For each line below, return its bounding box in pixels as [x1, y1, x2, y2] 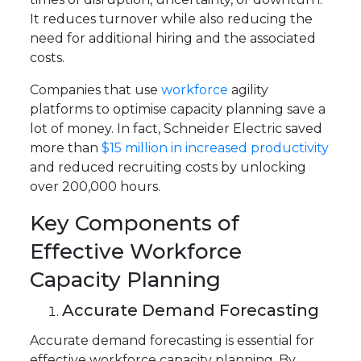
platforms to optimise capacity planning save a [30, 102, 326, 118]
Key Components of [30, 210, 240, 237]
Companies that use [30, 82, 162, 98]
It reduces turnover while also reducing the [30, 11, 313, 27]
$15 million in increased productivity [102, 140, 330, 156]
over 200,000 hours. [30, 179, 161, 195]
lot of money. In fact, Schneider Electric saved [30, 121, 323, 137]
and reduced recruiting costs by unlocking [30, 160, 307, 176]
